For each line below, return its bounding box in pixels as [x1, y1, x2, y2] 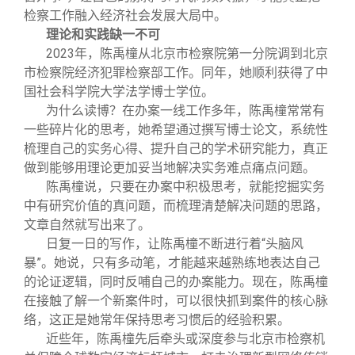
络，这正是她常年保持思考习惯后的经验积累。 [24, 312, 290, 328]
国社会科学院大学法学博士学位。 [24, 84, 214, 100]
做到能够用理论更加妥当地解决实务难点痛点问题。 [24, 160, 315, 176]
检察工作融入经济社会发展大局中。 [24, 8, 227, 24]
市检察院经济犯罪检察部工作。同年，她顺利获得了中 [24, 65, 328, 81]
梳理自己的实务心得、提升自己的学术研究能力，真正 [24, 141, 328, 157]
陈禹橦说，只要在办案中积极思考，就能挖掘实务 [46, 179, 325, 195]
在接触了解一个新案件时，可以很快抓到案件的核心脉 [24, 293, 328, 309]
